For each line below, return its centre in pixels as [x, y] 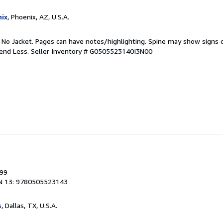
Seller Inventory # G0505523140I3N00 [92, 51]
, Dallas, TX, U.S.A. [29, 206]
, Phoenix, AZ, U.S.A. [38, 16]
